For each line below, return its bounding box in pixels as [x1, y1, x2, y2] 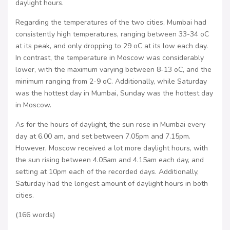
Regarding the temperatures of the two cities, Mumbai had [15, 17, 206, 27]
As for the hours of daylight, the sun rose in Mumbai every [15, 119, 205, 129]
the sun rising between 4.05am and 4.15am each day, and [15, 155, 204, 165]
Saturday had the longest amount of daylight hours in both [15, 178, 208, 188]
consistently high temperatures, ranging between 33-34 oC [15, 29, 209, 39]
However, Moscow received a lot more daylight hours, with [15, 143, 208, 153]
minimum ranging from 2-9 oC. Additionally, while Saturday [15, 76, 207, 86]
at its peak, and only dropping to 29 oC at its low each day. [15, 41, 208, 51]
